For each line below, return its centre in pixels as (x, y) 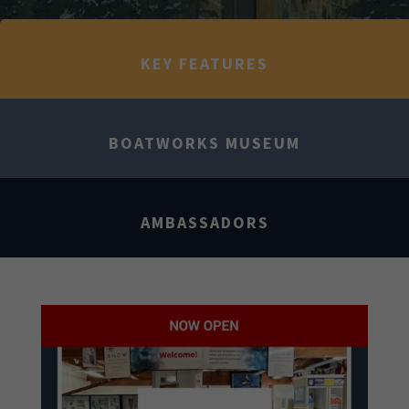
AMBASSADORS (204, 222)
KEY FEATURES (204, 63)
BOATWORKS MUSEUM (204, 142)
